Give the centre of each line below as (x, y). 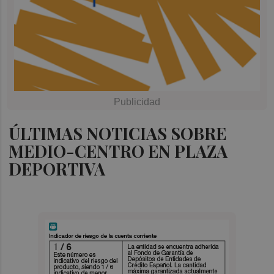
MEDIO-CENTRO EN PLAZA (118, 151)
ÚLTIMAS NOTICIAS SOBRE (118, 133)
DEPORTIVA (57, 168)
